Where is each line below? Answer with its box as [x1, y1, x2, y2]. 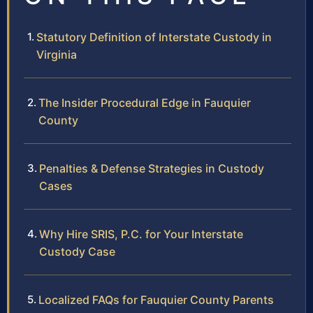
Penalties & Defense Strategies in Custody [39, 161, 264, 176]
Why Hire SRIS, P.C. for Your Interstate [39, 227, 243, 242]
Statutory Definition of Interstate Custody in [36, 30, 272, 45]
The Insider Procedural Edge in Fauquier [38, 96, 251, 110]
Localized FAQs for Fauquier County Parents [38, 293, 274, 307]
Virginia [36, 48, 77, 62]
